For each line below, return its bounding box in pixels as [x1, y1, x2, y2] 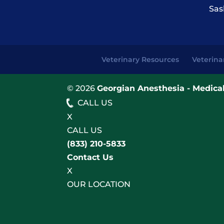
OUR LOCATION [67, 179, 131, 189]
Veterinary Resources [101, 55, 179, 64]
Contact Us [67, 152, 114, 162]
